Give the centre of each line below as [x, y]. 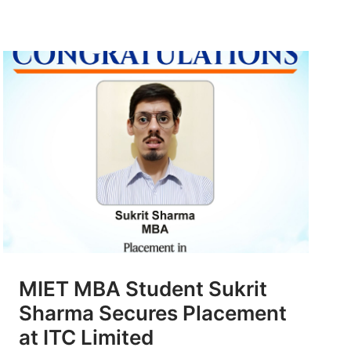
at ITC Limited [86, 337]
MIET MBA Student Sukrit [143, 288]
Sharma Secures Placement [153, 313]
